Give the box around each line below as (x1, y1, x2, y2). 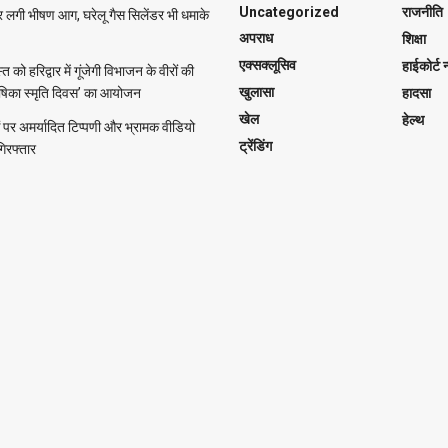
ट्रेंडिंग (239, 137, 272, 154)
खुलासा (239, 83, 274, 100)
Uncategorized (239, 3, 339, 20)
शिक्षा (401, 30, 426, 47)
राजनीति (401, 3, 443, 20)
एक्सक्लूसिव (239, 56, 296, 73)
